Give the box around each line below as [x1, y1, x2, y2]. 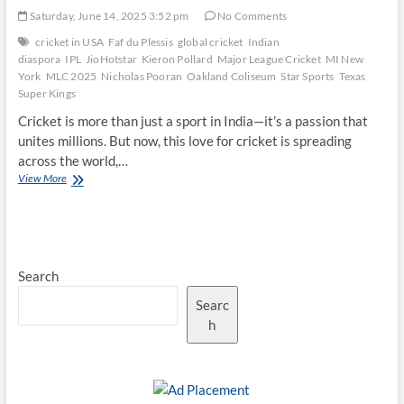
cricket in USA [35, 35, 104, 49]
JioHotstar [85, 52, 137, 66]
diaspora [17, 52, 61, 66]
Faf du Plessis [107, 35, 173, 49]
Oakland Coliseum [187, 69, 277, 83]
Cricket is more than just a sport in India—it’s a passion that [17, 113, 368, 129]
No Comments [215, 9, 288, 23]
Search [17, 268, 59, 284]
